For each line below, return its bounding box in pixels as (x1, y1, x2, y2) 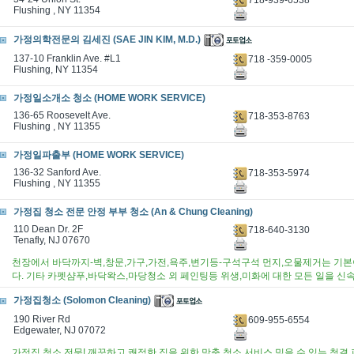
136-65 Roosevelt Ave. (13, 110, 111, 121)
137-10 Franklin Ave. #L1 (13, 53, 121, 64)
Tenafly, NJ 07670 (13, 235, 90, 246)
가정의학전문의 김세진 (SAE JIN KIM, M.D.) (13, 34, 201, 46)
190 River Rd (13, 314, 70, 325)
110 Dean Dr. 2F (13, 224, 83, 235)
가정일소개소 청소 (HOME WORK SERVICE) (13, 92, 205, 104)
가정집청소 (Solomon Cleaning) (13, 295, 151, 307)
